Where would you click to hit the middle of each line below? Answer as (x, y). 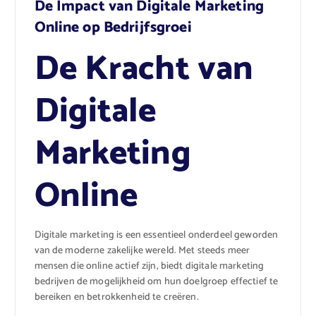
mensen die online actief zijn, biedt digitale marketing (149, 266)
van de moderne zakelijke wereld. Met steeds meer (142, 250)
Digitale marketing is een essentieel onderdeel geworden (156, 235)
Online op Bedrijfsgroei (113, 28)
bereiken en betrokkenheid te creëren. (116, 297)
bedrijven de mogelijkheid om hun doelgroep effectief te (156, 281)
